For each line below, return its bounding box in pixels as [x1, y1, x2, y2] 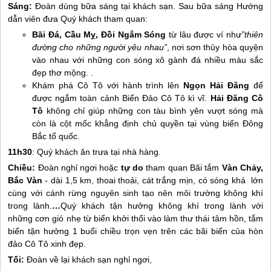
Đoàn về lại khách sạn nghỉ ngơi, [24, 255, 152, 264]
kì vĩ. [185, 93, 211, 103]
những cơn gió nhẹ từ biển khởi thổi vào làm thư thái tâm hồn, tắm [8, 214, 263, 223]
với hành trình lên [102, 80, 184, 90]
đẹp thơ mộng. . [32, 68, 94, 77]
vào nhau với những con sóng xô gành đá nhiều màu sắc [32, 55, 263, 65]
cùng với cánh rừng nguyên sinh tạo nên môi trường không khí [8, 188, 263, 198]
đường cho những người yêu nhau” [32, 42, 167, 52]
